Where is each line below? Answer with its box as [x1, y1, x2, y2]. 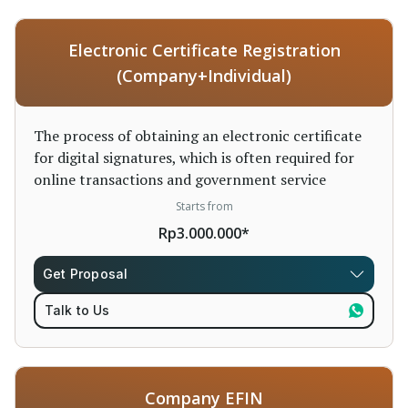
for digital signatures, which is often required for [34, 148, 354, 168]
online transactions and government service [34, 169, 326, 189]
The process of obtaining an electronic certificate [34, 126, 362, 146]
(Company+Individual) [117, 65, 291, 87]
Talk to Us [44, 302, 110, 318]
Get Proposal [43, 266, 128, 281]
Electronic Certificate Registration [67, 39, 341, 61]
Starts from [175, 199, 233, 214]
